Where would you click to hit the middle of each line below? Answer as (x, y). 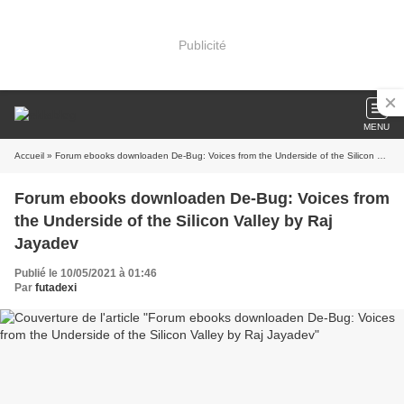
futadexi (56, 288)
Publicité (202, 45)
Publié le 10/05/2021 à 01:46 (86, 273)
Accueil (29, 156)
